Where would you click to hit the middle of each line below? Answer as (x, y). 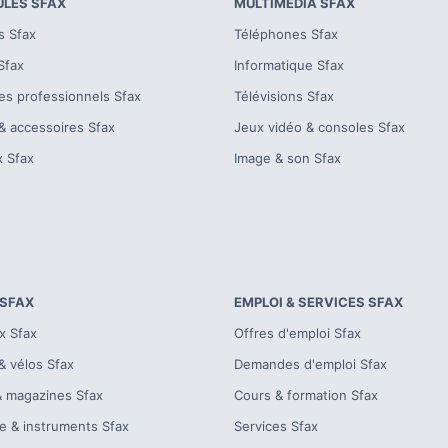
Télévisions (268, 96)
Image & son (272, 158)
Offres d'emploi (282, 333)
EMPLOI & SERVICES (299, 302)
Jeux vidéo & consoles (304, 127)
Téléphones (270, 34)
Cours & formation (290, 395)
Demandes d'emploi (295, 364)
